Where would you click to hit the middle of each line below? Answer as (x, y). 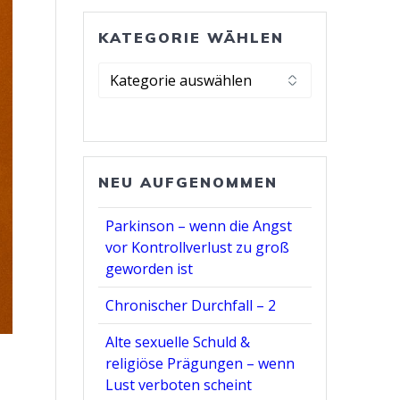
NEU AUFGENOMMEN (188, 183)
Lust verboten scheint (179, 385)
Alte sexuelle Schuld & (178, 342)
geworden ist (150, 269)
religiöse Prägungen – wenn (200, 364)
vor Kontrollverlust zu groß (198, 248)
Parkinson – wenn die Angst (199, 226)
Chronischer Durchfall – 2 (191, 306)
